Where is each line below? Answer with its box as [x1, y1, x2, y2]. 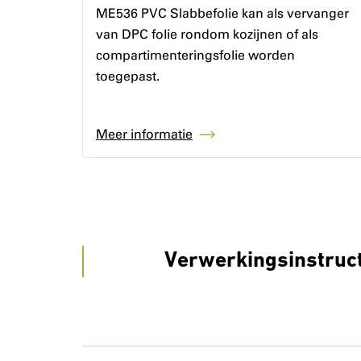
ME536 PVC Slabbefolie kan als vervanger [96, 5, 349, 21]
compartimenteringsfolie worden [96, 47, 295, 63]
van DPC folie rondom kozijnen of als [96, 26, 318, 42]
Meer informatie [96, 127, 193, 143]
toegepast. [96, 68, 160, 84]
